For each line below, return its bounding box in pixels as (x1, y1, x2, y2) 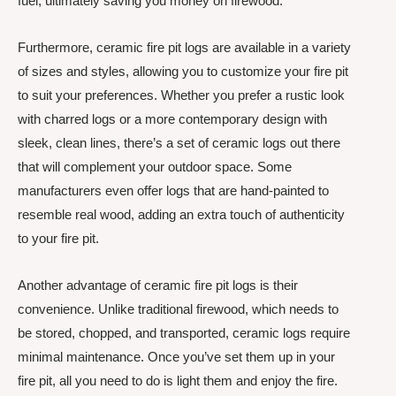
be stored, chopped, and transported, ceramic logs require (18, 325, 350, 340)
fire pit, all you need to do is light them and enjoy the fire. (18, 373, 338, 388)
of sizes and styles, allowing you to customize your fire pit (18, 63, 348, 79)
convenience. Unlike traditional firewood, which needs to (18, 301, 339, 316)
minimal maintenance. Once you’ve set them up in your (18, 349, 335, 364)
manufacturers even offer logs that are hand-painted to (18, 182, 329, 198)
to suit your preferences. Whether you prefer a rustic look (18, 87, 345, 103)
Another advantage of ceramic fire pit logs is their (18, 278, 298, 293)
